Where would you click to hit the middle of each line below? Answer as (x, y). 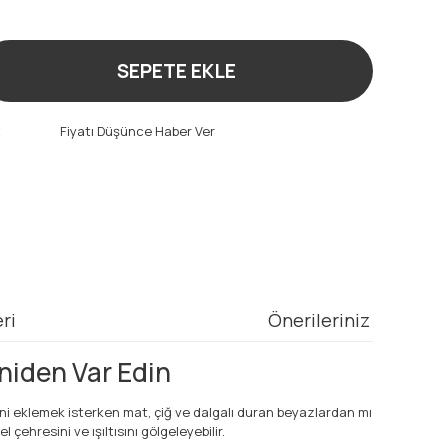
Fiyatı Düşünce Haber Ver (137, 131)
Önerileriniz (319, 320)
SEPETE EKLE (176, 71)
